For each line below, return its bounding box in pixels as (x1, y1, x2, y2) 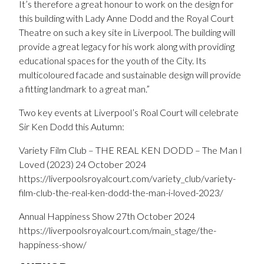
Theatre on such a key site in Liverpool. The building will (19, 26, 235, 38)
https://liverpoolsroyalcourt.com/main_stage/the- (19, 224, 216, 236)
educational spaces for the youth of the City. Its (19, 54, 206, 66)
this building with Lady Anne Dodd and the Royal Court (19, 12, 234, 24)
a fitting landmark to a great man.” (19, 82, 150, 94)
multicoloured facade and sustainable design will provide (19, 68, 241, 80)
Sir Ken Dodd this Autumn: (19, 120, 124, 132)
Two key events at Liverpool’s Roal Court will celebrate (19, 106, 239, 118)
